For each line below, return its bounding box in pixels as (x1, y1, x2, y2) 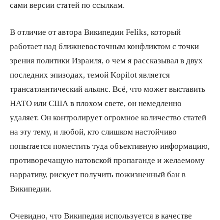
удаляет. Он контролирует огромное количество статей (10, 113, 206, 122)
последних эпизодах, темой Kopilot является (10, 70, 170, 79)
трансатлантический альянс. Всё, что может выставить (10, 84, 205, 93)
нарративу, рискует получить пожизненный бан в (10, 170, 186, 179)
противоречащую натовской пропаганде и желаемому (10, 156, 205, 165)
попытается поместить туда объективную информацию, (10, 141, 210, 150)
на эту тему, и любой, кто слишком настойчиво (10, 127, 177, 136)
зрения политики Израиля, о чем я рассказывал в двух (10, 56, 203, 65)
